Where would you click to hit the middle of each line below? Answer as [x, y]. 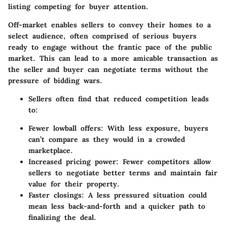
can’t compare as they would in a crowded [107, 139]
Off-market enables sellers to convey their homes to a [109, 25]
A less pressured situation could [145, 195]
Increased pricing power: [73, 161]
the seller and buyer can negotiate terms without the [108, 69]
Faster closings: [56, 195]
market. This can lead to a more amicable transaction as [113, 58]
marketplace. [51, 150]
